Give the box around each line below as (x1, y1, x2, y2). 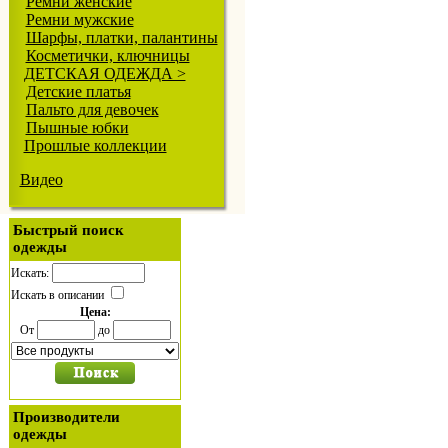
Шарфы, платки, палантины (25, 29, 218, 46)
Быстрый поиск (13, 222, 124, 238)
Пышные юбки (25, 119, 129, 136)
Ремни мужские (25, 11, 134, 28)
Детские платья (25, 83, 131, 100)
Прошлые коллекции (23, 137, 167, 154)
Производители (13, 409, 120, 425)
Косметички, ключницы (25, 47, 190, 64)
